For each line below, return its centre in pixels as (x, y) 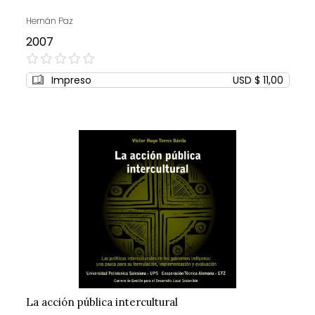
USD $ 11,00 (258, 81)
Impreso (71, 81)
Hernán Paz (49, 21)
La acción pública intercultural (102, 302)
